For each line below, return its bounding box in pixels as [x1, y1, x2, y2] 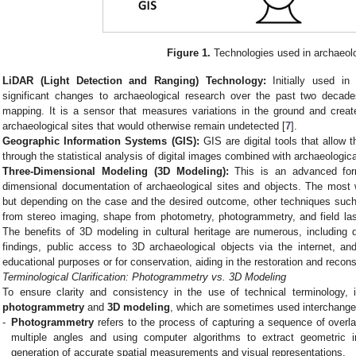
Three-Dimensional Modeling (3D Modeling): [2, 165, 229, 178]
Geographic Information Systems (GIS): [2, 135, 199, 148]
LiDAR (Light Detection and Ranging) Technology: [2, 75, 266, 87]
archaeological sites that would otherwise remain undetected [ [2, 120, 286, 133]
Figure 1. [166, 47, 211, 60]
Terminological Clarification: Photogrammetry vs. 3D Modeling [2, 271, 287, 284]
